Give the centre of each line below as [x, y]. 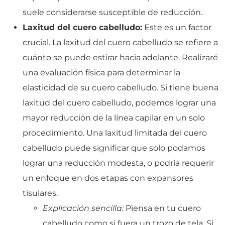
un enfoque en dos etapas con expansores [108, 178]
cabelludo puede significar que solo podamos [114, 148]
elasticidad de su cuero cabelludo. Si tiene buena [121, 87]
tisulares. [40, 193]
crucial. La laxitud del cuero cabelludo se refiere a [120, 42]
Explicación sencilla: [83, 208]
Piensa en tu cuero [162, 208]
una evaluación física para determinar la [101, 72]
